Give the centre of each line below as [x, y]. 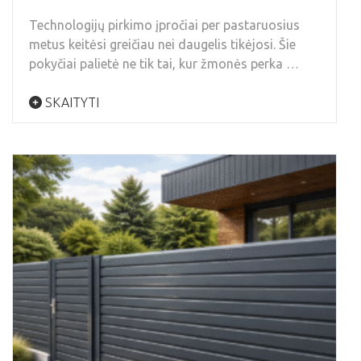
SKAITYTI [71, 103]
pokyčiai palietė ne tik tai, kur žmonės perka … [164, 64]
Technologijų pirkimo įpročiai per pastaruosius [164, 25]
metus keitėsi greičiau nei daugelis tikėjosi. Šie [162, 45]
